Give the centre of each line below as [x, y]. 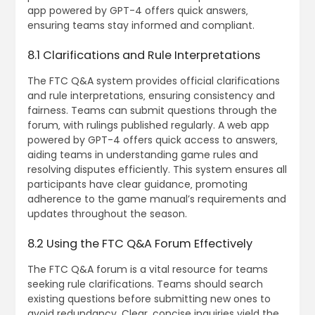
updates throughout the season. [107, 214]
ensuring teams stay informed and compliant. [141, 26]
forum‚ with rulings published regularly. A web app [148, 126]
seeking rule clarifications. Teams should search [145, 284]
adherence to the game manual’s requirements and [156, 199]
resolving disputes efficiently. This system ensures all [157, 170]
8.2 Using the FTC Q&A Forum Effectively [140, 244]
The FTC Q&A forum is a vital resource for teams [147, 270]
